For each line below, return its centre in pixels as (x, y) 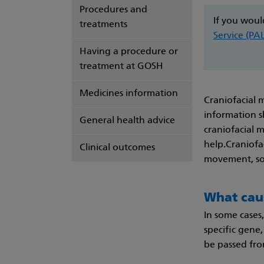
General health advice (127, 121)
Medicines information (129, 94)
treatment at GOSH (121, 67)
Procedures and (113, 10)
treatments (103, 25)
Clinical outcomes (117, 148)
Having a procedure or (129, 52)
